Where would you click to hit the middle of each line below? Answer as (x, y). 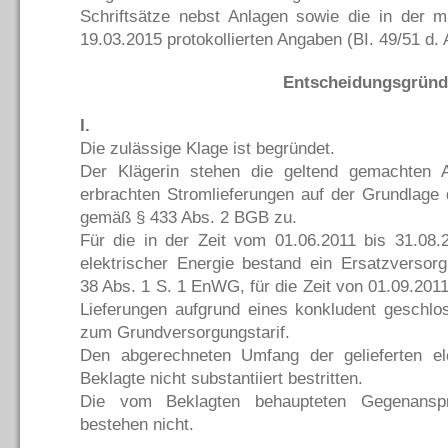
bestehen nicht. (137, 424)
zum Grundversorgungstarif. (185, 332)
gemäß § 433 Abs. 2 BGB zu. (188, 217)
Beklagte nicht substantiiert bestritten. (221, 378)
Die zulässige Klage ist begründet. (207, 148)
